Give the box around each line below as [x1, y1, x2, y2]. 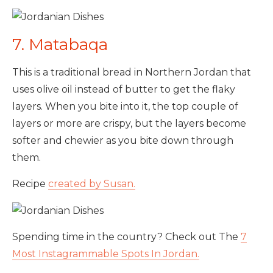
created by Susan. [48, 178, 135, 190]
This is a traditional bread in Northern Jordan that [12, 66, 251, 79]
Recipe [12, 178, 48, 190]
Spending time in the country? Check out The [12, 231, 241, 243]
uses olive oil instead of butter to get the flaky [12, 83, 235, 96]
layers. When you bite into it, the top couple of [12, 101, 238, 113]
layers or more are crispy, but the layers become [12, 118, 246, 130]
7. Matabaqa [12, 35, 108, 55]
